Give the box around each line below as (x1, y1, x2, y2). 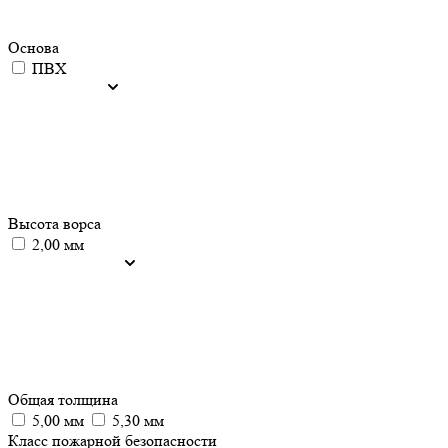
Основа (8, 38, 59, 57)
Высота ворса (8, 214, 101, 233)
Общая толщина (8, 390, 118, 409)
